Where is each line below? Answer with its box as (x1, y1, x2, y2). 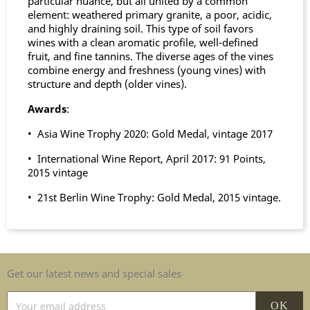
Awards (28, 102, 66, 116)
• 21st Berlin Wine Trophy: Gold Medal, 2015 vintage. (28, 190, 281, 204)
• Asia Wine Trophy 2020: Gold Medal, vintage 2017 (28, 127, 273, 140)
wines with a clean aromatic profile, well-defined (28, 35, 258, 49)
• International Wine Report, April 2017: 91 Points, (28, 152, 266, 165)
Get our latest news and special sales (7, 266, 181, 280)
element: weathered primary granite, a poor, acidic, (28, 8, 272, 21)
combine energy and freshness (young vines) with (28, 63, 266, 77)
